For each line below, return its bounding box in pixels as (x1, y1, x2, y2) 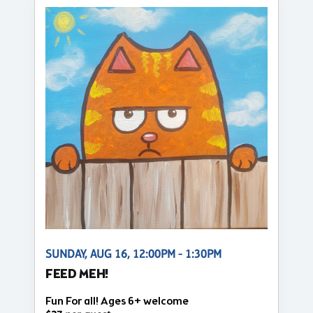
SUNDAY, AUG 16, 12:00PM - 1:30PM (45, 247, 221, 261)
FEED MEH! (45, 265, 110, 284)
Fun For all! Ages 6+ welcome (45, 293, 189, 309)
